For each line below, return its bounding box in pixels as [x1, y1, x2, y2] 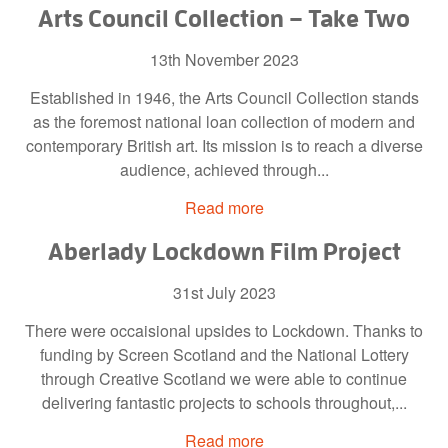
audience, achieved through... [119, 157, 329, 181]
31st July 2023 [172, 280, 276, 304]
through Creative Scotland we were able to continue [41, 366, 407, 390]
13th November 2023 [149, 47, 299, 71]
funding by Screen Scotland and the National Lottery [39, 342, 409, 366]
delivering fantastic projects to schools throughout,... [41, 390, 407, 414]
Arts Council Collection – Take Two [38, 3, 410, 32]
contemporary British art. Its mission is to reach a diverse [25, 133, 423, 157]
